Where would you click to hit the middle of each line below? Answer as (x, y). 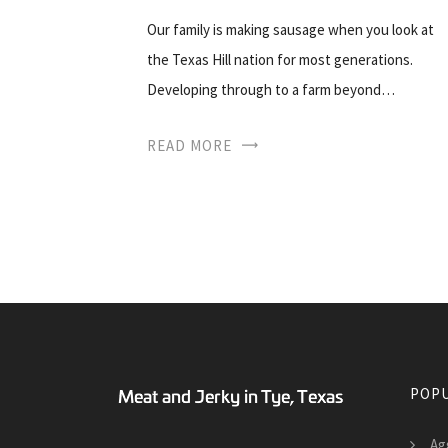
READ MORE (189, 145)
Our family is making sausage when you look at (290, 29)
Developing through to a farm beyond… (271, 89)
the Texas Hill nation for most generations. (280, 59)
